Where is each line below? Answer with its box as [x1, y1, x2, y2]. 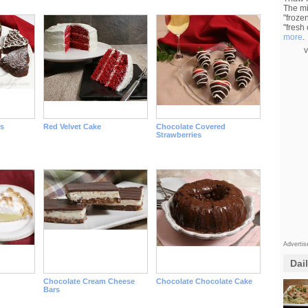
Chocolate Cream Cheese [43, 277, 135, 285]
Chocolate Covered [155, 122, 225, 131]
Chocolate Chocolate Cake [155, 277, 252, 285]
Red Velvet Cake [43, 122, 101, 131]
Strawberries [155, 131, 201, 139]
